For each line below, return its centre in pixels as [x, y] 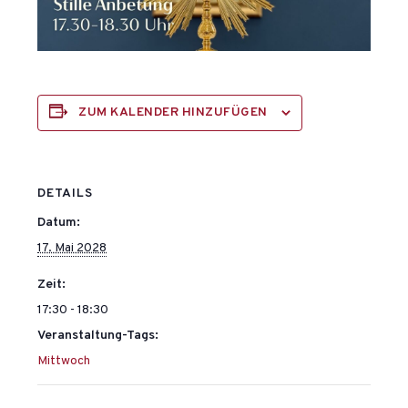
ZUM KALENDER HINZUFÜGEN [173, 113]
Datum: [59, 223]
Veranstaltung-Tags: [98, 336]
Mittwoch [64, 362]
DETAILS [66, 194]
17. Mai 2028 [72, 249]
